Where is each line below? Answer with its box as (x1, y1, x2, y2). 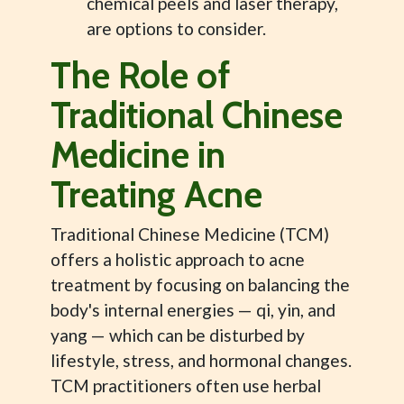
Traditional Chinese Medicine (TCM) (50, 224, 329, 244)
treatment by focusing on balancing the (50, 274, 350, 295)
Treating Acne (50, 172, 262, 216)
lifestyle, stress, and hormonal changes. (50, 350, 352, 371)
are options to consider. (87, 18, 266, 39)
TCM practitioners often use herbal (50, 375, 321, 396)
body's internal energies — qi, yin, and (50, 299, 335, 320)
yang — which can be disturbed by (50, 325, 305, 345)
